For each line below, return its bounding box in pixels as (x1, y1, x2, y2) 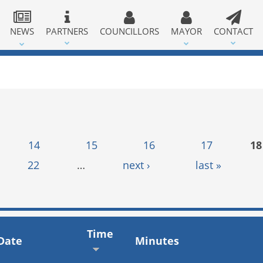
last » (195, 158, 222, 172)
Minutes (135, 233, 179, 248)
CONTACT (214, 25, 254, 37)
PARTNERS (46, 25, 89, 37)
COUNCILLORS (100, 25, 160, 37)
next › (123, 158, 150, 172)
